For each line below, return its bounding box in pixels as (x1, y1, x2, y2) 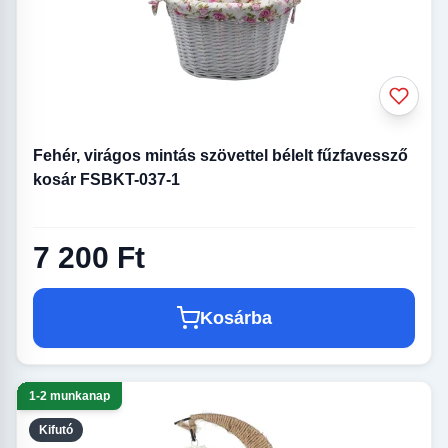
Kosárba (200, 308, 272, 329)
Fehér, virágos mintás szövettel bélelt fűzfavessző (33, 146, 408, 164)
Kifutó (39, 423, 73, 438)
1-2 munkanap (29, 389, 110, 404)
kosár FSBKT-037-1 (33, 170, 180, 188)
